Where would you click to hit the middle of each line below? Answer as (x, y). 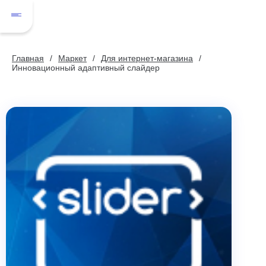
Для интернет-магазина (147, 58)
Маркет (72, 58)
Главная (28, 58)
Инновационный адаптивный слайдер (86, 68)
